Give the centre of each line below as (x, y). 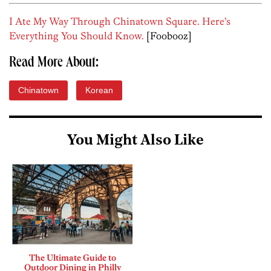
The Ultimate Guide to (72, 258)
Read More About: (54, 64)
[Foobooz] (168, 36)
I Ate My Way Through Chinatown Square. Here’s (120, 21)
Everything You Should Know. (77, 36)
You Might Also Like (135, 141)
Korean (99, 90)
